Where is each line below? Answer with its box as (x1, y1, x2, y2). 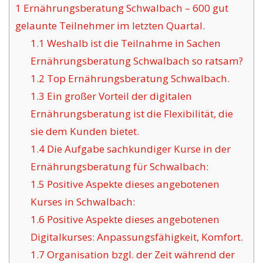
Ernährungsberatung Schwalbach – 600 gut (21, 1, 228, 15)
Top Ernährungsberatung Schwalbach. (44, 72, 230, 86)
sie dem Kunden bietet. (30, 124, 139, 139)
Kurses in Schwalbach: (30, 195, 135, 209)
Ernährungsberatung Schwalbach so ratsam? (30, 54, 243, 68)
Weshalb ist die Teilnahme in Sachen (44, 36, 221, 50)
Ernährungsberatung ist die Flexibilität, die (30, 107, 233, 121)
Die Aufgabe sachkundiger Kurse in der (44, 142, 231, 156)
